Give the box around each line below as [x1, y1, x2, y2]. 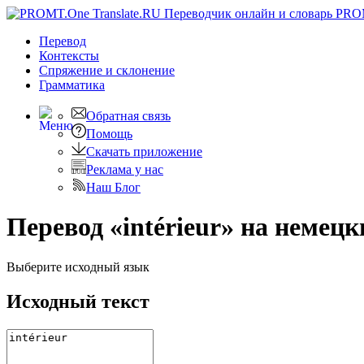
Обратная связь [86, 109, 171, 123]
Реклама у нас [86, 162, 163, 176]
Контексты [39, 49, 99, 63]
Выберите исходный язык [6, 259, 149, 274]
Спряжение [39, 63, 106, 77]
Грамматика [39, 78, 105, 92]
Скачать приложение [86, 145, 202, 158]
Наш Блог [86, 180, 141, 194]
